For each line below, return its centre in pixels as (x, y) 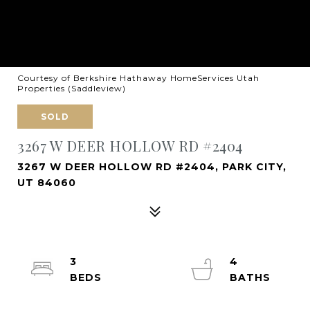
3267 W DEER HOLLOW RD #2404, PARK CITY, (152, 167)
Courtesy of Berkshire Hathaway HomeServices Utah (138, 78)
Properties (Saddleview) (72, 88)
